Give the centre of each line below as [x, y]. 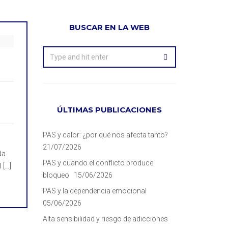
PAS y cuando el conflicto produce [98, 163]
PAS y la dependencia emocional [94, 191]
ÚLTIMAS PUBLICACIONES [109, 110]
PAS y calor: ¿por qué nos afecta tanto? [105, 135]
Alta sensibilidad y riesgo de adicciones [105, 219]
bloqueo [56, 175]
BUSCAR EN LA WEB [109, 27]
